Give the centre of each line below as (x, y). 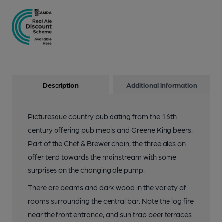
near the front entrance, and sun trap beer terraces (110, 214)
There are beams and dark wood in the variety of (107, 188)
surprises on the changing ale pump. (86, 170)
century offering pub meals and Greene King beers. (110, 130)
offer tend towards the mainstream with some (102, 157)
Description (60, 85)
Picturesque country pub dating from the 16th (102, 117)
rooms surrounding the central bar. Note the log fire (111, 201)
